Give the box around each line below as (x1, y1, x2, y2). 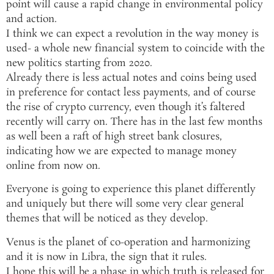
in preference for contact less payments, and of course (6, 86, 256, 100)
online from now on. (6, 159, 100, 174)
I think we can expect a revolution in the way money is (6, 27, 259, 42)
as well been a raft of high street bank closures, (6, 130, 222, 144)
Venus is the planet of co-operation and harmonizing (6, 235, 250, 250)
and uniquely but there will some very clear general (6, 197, 244, 212)
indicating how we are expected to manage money (6, 144, 237, 159)
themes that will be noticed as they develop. (6, 212, 208, 226)
